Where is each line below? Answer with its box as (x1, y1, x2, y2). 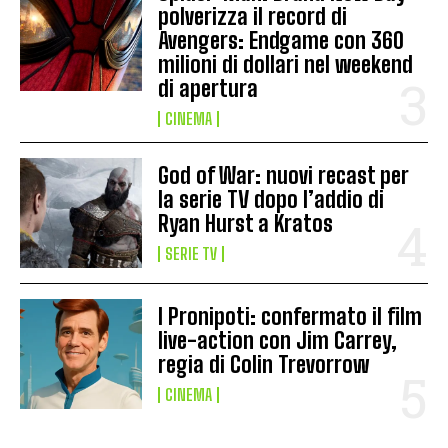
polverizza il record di (158, 3, 348, 31)
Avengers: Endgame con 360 (158, 27, 405, 55)
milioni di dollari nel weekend (158, 51, 414, 79)
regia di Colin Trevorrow (158, 351, 370, 379)
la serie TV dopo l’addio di (158, 186, 385, 214)
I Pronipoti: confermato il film (158, 303, 423, 331)
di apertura (158, 75, 259, 103)
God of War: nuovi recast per (158, 162, 410, 190)
